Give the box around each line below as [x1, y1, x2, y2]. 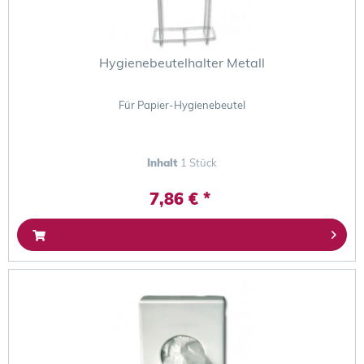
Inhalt [147, 156, 181, 170]
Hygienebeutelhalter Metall [99, 54, 266, 71]
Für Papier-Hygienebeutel [119, 98, 246, 112]
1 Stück [180, 156, 218, 170]
